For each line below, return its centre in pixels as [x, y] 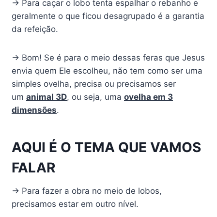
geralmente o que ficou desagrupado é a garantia [108, 16]
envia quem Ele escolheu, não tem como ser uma [107, 71]
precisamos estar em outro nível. [75, 204]
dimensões [34, 110]
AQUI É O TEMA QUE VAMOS [106, 147]
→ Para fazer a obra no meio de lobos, [87, 191]
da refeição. [35, 29]
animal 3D [46, 97]
